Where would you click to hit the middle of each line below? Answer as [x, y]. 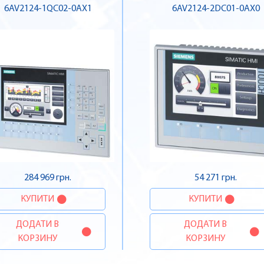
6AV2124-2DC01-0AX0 [216, 9]
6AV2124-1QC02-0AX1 [48, 9]
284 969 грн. [48, 178]
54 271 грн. [216, 178]
